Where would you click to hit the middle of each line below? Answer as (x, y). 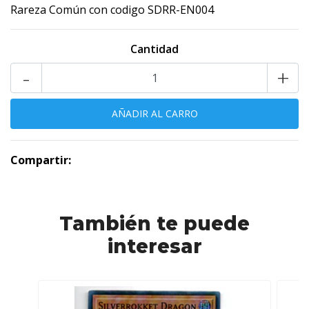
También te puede (154, 223)
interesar (154, 246)
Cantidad (154, 49)
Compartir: (41, 160)
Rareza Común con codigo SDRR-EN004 (112, 10)
